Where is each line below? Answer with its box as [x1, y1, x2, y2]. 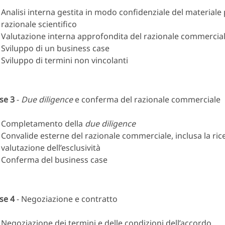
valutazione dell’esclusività [1, 142, 100, 154]
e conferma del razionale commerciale [73, 94, 220, 105]
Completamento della [1, 118, 85, 130]
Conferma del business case [1, 154, 107, 166]
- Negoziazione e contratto [15, 193, 118, 205]
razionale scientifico [1, 19, 77, 30]
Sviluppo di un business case [1, 43, 109, 54]
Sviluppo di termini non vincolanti [1, 55, 128, 66]
